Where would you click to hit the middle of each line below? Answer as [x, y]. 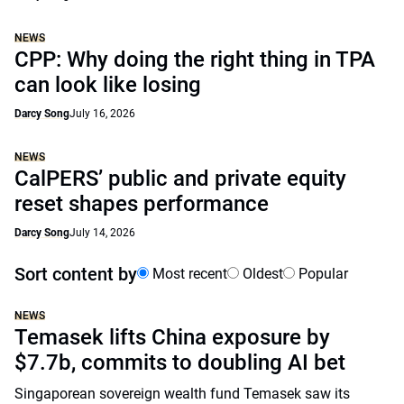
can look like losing [108, 85]
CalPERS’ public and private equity [180, 179]
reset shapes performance [142, 204]
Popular [321, 274]
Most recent [188, 274]
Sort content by [76, 274]
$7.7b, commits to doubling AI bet [180, 363]
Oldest [261, 274]
